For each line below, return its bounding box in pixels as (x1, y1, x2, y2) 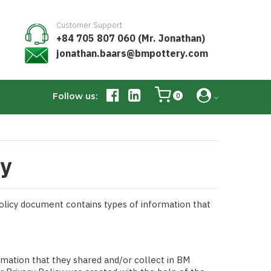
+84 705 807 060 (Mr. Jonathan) (56, 31, 205, 44)
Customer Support (56, 19, 122, 30)
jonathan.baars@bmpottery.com (56, 47, 208, 59)
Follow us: (53, 90, 97, 102)
